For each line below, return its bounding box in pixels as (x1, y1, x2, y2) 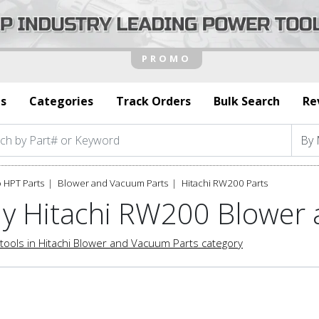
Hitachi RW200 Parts (182, 176, 268, 189)
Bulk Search (214, 93, 280, 109)
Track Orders (116, 93, 191, 109)
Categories (29, 93, 93, 109)
